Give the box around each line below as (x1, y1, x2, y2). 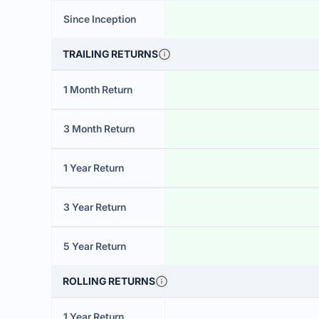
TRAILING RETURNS (63, 48, 158, 60)
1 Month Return (63, 83, 132, 95)
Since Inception (63, 13, 136, 25)
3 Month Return (63, 122, 135, 135)
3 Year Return (63, 201, 126, 213)
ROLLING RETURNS (63, 275, 155, 287)
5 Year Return (63, 240, 126, 252)
